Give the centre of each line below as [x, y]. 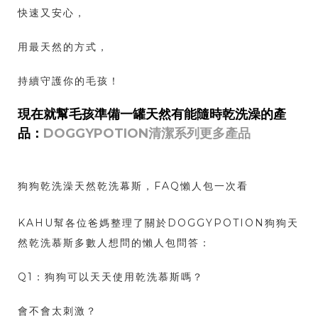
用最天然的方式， [63, 47]
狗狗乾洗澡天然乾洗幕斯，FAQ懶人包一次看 [133, 186]
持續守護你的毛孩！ [69, 81]
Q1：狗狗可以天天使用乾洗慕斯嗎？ [111, 277]
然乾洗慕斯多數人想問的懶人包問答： [114, 243]
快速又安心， [52, 13]
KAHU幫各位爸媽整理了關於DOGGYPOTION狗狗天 [158, 223]
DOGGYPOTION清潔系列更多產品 [147, 134]
